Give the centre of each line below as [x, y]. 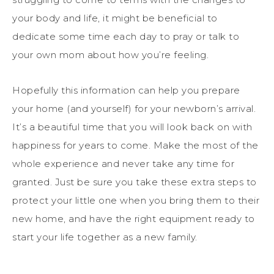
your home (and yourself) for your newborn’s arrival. [134, 108]
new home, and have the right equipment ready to [134, 218]
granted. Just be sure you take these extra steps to [135, 182]
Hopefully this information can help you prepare [126, 90]
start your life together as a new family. [105, 237]
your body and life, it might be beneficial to [115, 18]
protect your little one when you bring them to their [136, 200]
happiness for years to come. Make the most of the [135, 145]
